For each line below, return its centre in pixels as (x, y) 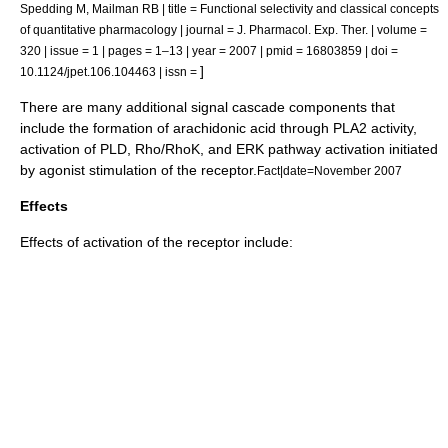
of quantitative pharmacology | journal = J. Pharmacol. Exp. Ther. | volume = (223, 29)
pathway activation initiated (351, 148)
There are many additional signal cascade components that (207, 106)
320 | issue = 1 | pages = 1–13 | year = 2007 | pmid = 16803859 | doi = (209, 50)
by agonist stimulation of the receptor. (138, 169)
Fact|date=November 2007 (329, 170)
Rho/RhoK (167, 148)
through (304, 127)
